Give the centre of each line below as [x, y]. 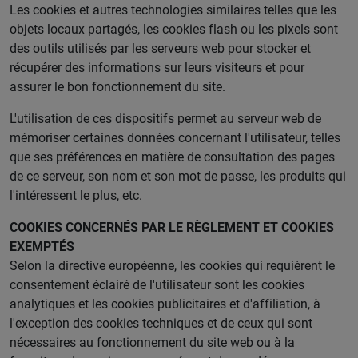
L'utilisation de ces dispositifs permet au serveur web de [165, 118]
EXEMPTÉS [42, 246]
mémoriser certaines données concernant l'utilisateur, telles [175, 137]
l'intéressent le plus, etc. [76, 195]
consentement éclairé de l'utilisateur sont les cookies [157, 284]
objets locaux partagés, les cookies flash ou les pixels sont [174, 29]
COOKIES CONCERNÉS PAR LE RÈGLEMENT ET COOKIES [172, 227]
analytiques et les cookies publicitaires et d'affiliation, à [165, 304]
